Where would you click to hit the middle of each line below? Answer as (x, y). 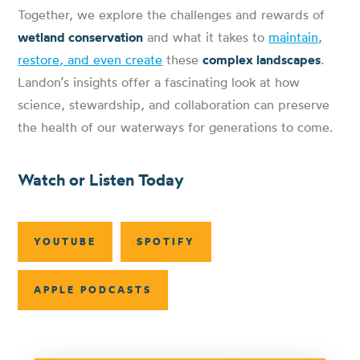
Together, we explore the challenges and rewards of (172, 14)
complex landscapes (262, 59)
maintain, (296, 37)
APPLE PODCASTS (93, 289)
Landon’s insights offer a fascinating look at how (159, 82)
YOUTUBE (65, 241)
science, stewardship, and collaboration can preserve (174, 104)
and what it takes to (206, 37)
